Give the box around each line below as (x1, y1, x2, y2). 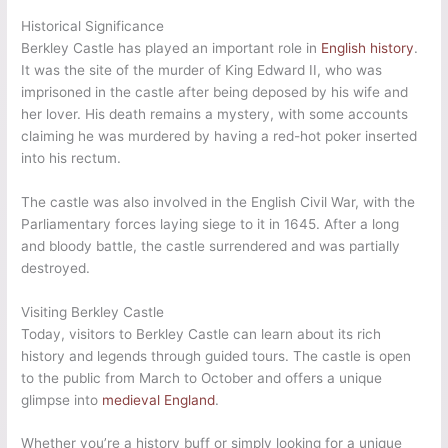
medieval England (102, 391, 216, 408)
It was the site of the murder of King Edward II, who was (21, 61, 383, 78)
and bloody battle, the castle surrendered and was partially (21, 237, 401, 254)
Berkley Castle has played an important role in (21, 39, 322, 56)
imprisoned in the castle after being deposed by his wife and (21, 83, 409, 100)
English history (321, 39, 415, 56)
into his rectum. (21, 149, 122, 166)
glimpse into (21, 391, 103, 408)
